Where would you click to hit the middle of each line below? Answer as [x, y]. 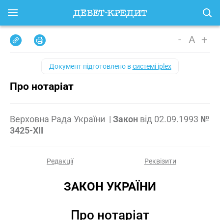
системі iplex [152, 66]
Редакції [60, 161]
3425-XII [27, 130]
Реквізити [160, 161]
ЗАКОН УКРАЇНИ [110, 187]
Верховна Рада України [58, 119]
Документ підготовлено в [91, 66]
